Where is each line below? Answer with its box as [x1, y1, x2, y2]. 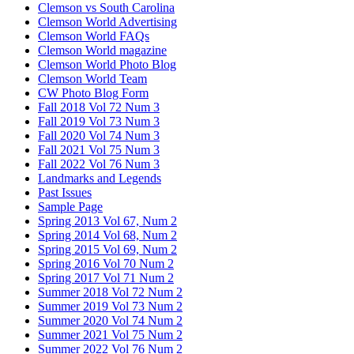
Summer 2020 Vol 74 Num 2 [38, 313, 183, 327]
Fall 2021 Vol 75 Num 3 [38, 142, 160, 156]
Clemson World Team [38, 71, 147, 85]
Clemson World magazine [38, 43, 167, 57]
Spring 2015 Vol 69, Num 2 [38, 242, 177, 256]
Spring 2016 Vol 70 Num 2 [38, 256, 174, 270]
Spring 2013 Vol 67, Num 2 [38, 213, 177, 228]
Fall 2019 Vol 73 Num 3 [38, 114, 160, 128]
